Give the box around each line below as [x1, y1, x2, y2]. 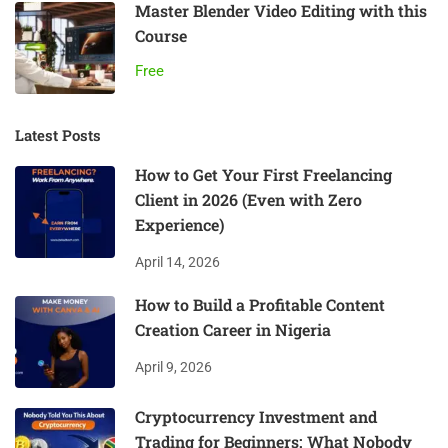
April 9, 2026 [135, 359, 212, 376]
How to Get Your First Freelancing [135, 164, 392, 186]
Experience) [135, 214, 224, 236]
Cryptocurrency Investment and [135, 406, 377, 428]
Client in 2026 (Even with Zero [135, 189, 362, 211]
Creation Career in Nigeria [135, 319, 331, 341]
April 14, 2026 [135, 254, 220, 271]
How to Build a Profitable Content [135, 294, 385, 316]
